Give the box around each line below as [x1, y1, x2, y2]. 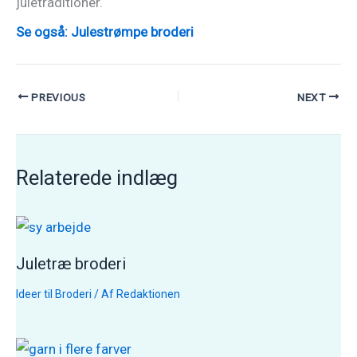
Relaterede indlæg [16, 166, 178, 190]
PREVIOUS [28, 90, 86, 104]
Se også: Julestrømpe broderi [16, 24, 194, 41]
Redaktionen [116, 288, 180, 301]
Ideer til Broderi [16, 288, 92, 301]
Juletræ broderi [16, 254, 126, 274]
